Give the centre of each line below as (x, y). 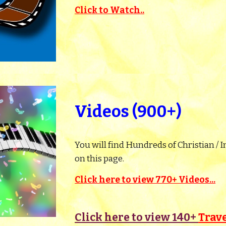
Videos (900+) (128, 111)
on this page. (100, 159)
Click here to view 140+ (137, 217)
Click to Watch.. (110, 10)
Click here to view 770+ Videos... (145, 180)
